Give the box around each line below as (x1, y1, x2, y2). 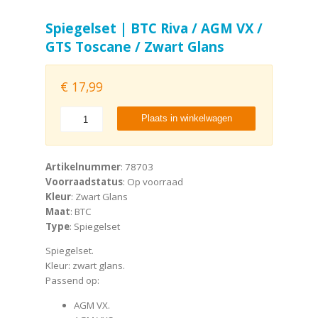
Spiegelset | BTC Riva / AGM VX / (45, 18, 263, 37)
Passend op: (45, 274, 99, 287)
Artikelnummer (45, 160, 121, 174)
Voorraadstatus (45, 175, 123, 189)
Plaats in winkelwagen (141, 113, 232, 124)
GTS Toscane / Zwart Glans (45, 37, 224, 55)
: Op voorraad (123, 175, 183, 189)
